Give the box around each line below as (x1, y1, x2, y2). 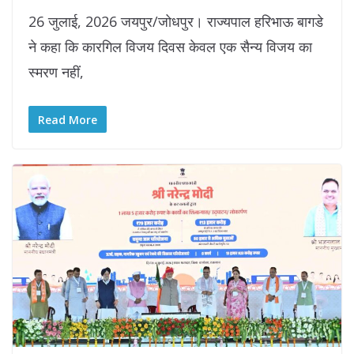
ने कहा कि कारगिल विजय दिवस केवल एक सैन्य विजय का (28, 36, 312, 56)
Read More (38, 111, 97, 127)
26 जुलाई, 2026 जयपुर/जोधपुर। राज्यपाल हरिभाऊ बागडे (28, 11, 323, 31)
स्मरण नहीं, (28, 62, 84, 81)
